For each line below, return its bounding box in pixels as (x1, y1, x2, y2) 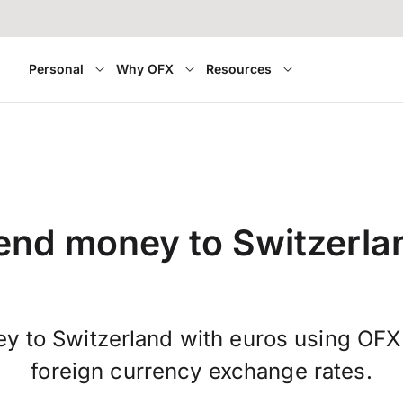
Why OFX (115, 61, 174, 76)
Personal (28, 61, 84, 76)
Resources (205, 61, 272, 76)
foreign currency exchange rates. (31, 358, 372, 385)
